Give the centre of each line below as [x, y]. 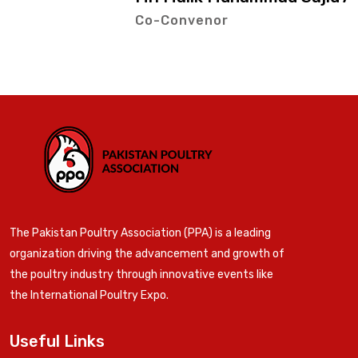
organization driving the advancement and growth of [147, 254]
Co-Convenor [103, 21]
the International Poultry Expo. [89, 296]
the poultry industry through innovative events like [141, 275]
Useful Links [57, 342]
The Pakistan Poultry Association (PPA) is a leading [140, 233]
